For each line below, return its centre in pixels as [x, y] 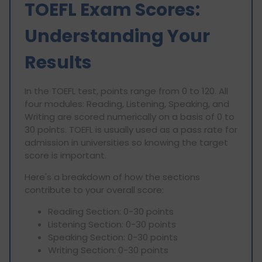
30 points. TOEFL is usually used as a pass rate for [131, 129]
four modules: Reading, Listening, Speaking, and [127, 104]
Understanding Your [117, 36]
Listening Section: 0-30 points [112, 224]
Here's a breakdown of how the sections [112, 177]
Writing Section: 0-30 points [108, 250]
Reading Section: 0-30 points [111, 211]
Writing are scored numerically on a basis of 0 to [130, 116]
